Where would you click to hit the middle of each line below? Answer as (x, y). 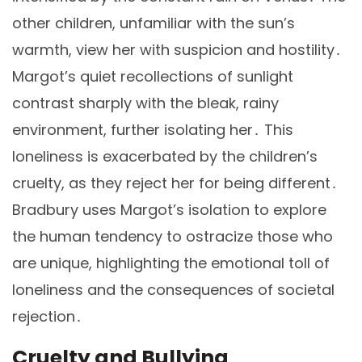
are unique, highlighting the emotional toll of (171, 263)
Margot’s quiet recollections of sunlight (153, 77)
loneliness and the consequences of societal (173, 290)
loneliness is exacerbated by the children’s (165, 157)
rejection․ (47, 317)
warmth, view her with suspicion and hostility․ (177, 50)
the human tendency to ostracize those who (173, 237)
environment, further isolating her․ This (153, 130)
